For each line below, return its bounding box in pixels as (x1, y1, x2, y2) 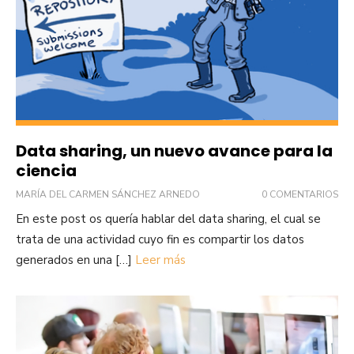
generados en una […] (16, 251, 135, 268)
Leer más (135, 251, 186, 268)
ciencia (16, 159, 77, 182)
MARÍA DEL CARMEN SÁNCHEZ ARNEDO (16, 187, 200, 201)
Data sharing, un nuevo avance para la (16, 139, 333, 162)
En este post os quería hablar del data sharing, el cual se (16, 210, 321, 227)
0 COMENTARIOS (262, 187, 338, 201)
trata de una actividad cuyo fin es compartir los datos (16, 231, 304, 247)
